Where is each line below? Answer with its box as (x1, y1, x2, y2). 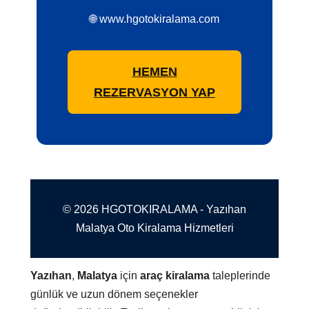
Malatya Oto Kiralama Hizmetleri (75, 222, 234, 235)
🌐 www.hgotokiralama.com (90, 13, 219, 26)
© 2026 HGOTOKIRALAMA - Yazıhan (63, 203, 246, 216)
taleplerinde (210, 270, 271, 282)
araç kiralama (140, 270, 210, 282)
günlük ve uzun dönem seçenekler (30, 288, 199, 301)
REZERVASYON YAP (94, 86, 215, 100)
